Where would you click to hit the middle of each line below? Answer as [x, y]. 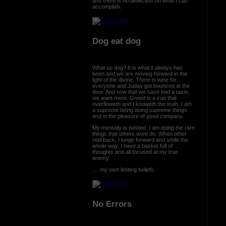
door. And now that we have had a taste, [141, 92]
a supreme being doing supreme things [139, 110]
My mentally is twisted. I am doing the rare [143, 127]
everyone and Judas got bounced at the [141, 86]
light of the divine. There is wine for [134, 79]
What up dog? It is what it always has [137, 67]
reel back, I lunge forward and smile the [140, 139]
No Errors [112, 204]
